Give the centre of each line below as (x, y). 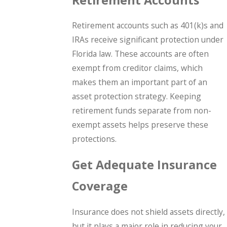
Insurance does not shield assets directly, (149, 212)
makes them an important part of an (140, 82)
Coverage (100, 186)
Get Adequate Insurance (145, 164)
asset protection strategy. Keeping (137, 97)
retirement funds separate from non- (142, 111)
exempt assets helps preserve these (140, 125)
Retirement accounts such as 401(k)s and (148, 26)
